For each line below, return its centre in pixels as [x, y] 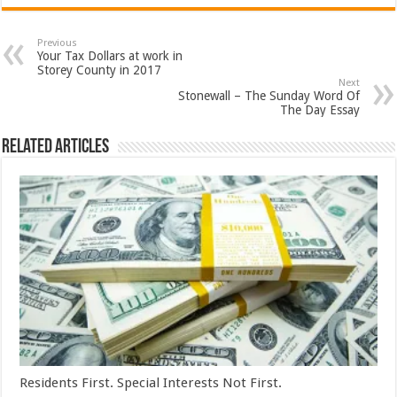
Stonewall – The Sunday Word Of [269, 96]
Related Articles [56, 148]
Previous [58, 43]
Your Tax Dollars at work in [110, 56]
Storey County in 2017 [100, 70]
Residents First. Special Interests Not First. [151, 383]
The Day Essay [319, 110]
